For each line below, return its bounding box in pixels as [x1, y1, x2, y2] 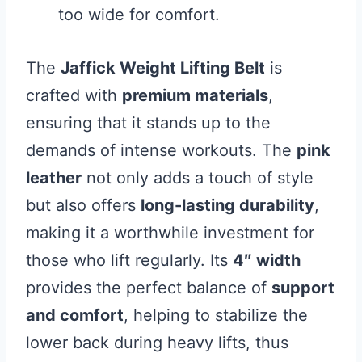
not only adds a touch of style [82, 168, 314, 188]
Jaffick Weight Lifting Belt [61, 58, 265, 78]
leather [26, 168, 82, 188]
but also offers [26, 196, 141, 216]
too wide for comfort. [58, 5, 220, 25]
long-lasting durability [141, 196, 314, 216]
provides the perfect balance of [26, 278, 271, 298]
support [271, 278, 335, 298]
